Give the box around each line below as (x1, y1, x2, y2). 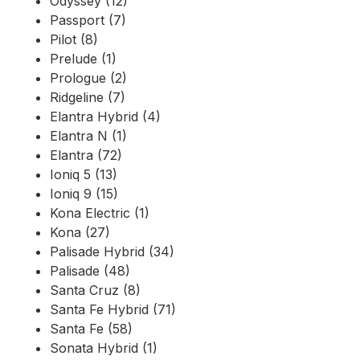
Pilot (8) (50, 31, 98, 48)
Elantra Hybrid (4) (50, 108, 161, 125)
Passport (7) (50, 12, 126, 29)
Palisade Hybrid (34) (50, 243, 174, 260)
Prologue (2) (50, 70, 127, 87)
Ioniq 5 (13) (50, 166, 117, 183)
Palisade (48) (50, 263, 130, 280)
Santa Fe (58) (50, 321, 133, 337)
